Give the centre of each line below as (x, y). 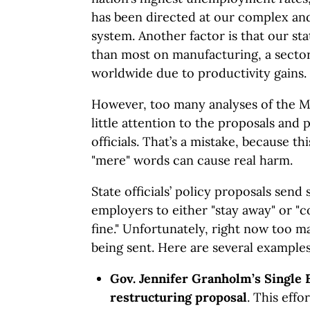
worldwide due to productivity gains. (199, 73)
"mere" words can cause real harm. (192, 160)
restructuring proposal (179, 297)
